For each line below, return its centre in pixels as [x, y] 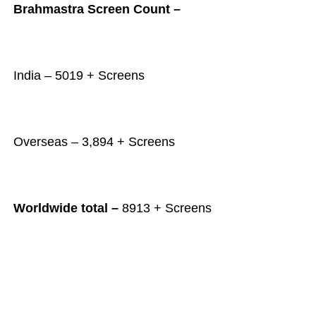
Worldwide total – [66, 208]
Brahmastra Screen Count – [97, 9]
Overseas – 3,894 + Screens [94, 142]
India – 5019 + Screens [79, 75]
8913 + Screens [165, 208]
